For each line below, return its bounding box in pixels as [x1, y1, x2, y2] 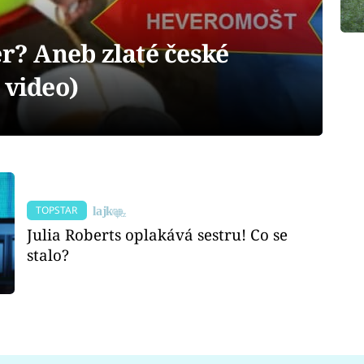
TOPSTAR [36, 202, 78, 217]
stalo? [27, 245, 70, 266]
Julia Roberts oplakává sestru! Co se [27, 224, 288, 245]
